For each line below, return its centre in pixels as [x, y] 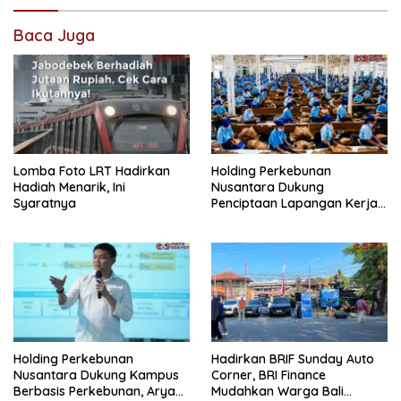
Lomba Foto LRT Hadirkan [92, 171]
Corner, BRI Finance [269, 375]
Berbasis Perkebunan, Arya [94, 391]
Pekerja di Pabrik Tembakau [296, 235]
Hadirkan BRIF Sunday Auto [293, 358]
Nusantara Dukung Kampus [96, 375]
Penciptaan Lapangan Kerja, [296, 203]
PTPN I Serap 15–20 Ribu [283, 219]
